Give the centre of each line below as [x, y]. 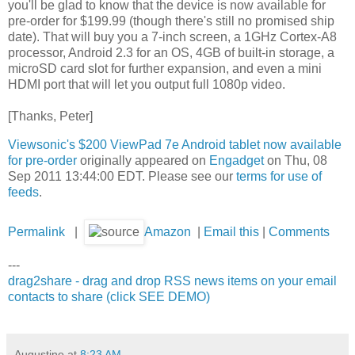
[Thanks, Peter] [50, 116]
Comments [299, 232]
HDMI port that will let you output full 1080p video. [147, 84]
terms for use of [279, 176]
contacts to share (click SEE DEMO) [109, 297]
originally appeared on [143, 160]
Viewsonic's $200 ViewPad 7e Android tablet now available [175, 144]
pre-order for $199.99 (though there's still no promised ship [171, 21]
